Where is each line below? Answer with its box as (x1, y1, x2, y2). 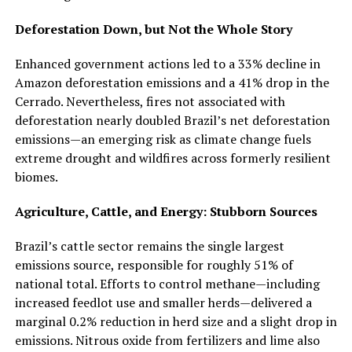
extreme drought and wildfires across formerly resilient (14, 148, 331, 167)
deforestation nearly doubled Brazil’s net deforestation (14, 111, 330, 129)
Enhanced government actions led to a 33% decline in (14, 54, 321, 72)
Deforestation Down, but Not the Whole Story (14, 20, 292, 38)
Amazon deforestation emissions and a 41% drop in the (14, 73, 329, 91)
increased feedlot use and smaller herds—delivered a (14, 293, 312, 311)
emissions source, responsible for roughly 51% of (14, 255, 293, 273)
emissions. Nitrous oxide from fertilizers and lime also (14, 331, 320, 349)
